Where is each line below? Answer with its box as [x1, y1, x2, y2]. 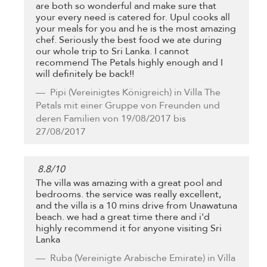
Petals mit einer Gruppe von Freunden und [36, 99, 220, 113]
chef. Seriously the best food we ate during [36, 33, 222, 47]
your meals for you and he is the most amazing [36, 22, 236, 36]
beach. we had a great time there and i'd [36, 210, 210, 223]
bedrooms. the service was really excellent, [36, 187, 221, 201]
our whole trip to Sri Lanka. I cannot [36, 45, 189, 58]
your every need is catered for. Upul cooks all [36, 11, 230, 24]
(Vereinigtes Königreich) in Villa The [66, 86, 221, 100]
